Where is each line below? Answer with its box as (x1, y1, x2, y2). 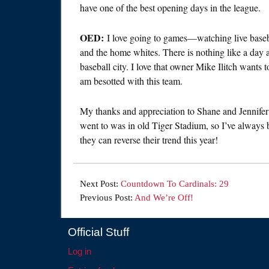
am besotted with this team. (80, 74, 183, 88)
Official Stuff (68, 226, 129, 239)
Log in (68, 246, 91, 257)
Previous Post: (80, 193, 134, 203)
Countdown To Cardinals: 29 (121, 179, 229, 189)
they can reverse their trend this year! (80, 133, 218, 147)
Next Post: (80, 179, 121, 189)
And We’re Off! (134, 193, 193, 203)
